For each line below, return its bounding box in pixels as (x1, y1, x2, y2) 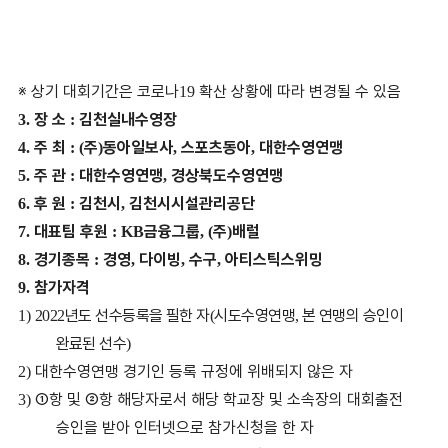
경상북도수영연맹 (170, 166, 283, 185)
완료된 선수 (55, 334, 127, 353)
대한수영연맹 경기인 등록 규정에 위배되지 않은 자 (34, 362, 353, 381)
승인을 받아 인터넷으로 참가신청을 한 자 (56, 418, 315, 437)
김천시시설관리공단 (128, 194, 255, 213)
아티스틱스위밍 (224, 250, 323, 269)
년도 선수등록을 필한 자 (64, 306, 210, 325)
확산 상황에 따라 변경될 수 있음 (198, 82, 401, 101)
